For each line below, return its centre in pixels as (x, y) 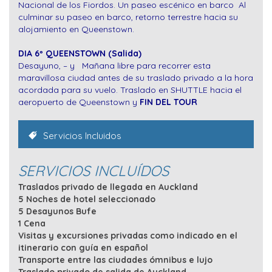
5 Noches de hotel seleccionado (87, 199)
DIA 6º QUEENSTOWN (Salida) (80, 54)
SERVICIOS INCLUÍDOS (93, 171)
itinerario (38, 248)
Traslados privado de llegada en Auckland (108, 187)
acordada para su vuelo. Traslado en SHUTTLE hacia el (130, 90)
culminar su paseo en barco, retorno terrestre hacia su (128, 17)
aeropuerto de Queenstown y (79, 102)
